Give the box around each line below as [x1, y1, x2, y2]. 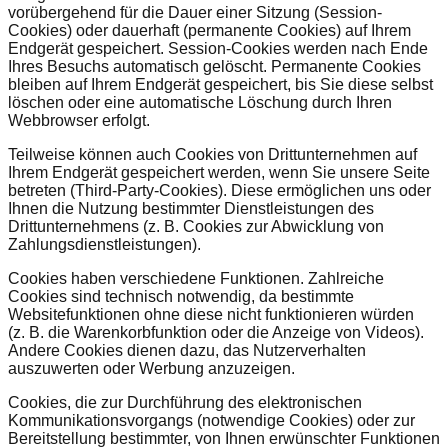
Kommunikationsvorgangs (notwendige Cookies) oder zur [8, 412, 415, 430]
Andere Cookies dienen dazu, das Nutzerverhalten [8, 342, 366, 360]
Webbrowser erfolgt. [8, 112, 150, 130]
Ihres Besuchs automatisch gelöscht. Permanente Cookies [8, 58, 421, 76]
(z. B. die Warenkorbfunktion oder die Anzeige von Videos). [8, 324, 424, 342]
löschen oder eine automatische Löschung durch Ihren [8, 94, 392, 112]
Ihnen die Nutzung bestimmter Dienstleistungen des [8, 200, 374, 218]
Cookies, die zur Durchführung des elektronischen [8, 394, 362, 412]
